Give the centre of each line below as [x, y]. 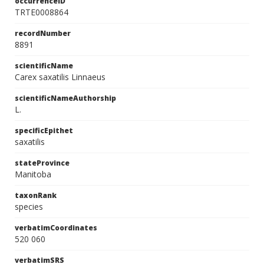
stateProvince [42, 163]
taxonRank [36, 195]
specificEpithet [44, 131]
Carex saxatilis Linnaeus [60, 77]
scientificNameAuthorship [65, 98]
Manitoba [33, 174]
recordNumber [43, 33]
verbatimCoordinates [56, 228]
